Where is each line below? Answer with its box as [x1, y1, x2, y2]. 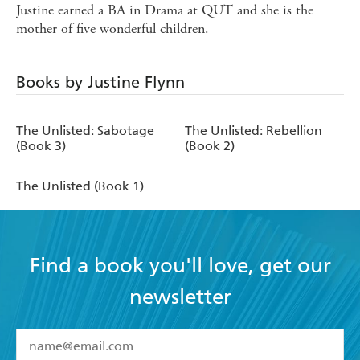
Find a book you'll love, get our [29, 252, 331, 278]
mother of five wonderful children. [16, 18, 209, 38]
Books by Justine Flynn [16, 72, 185, 92]
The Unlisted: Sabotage [16, 122, 154, 138]
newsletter [129, 284, 231, 309]
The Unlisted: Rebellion [185, 122, 322, 138]
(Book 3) [16, 137, 66, 153]
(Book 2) [185, 137, 235, 153]
